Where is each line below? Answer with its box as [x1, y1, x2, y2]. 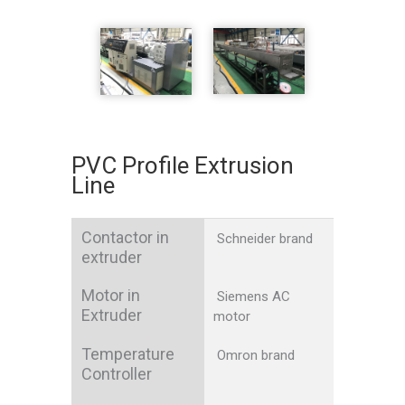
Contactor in [81, 228, 169, 248]
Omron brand [213, 347, 295, 364]
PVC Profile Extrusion [71, 152, 294, 180]
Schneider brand [213, 231, 313, 248]
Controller [81, 364, 152, 384]
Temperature [81, 344, 174, 364]
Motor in [81, 286, 140, 306]
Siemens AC [213, 288, 290, 306]
